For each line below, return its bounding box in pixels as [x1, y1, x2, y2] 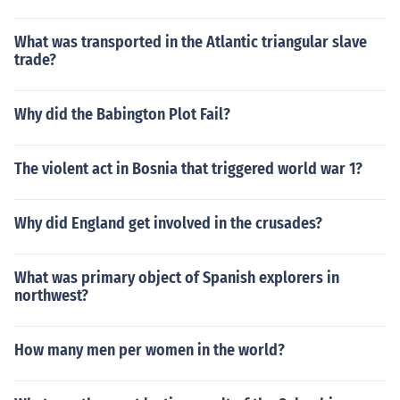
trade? [14, 50, 56, 70]
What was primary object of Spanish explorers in [14, 268, 339, 287]
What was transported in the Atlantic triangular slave [14, 32, 367, 52]
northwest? [14, 286, 88, 305]
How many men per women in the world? [14, 340, 285, 360]
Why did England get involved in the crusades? [14, 213, 322, 233]
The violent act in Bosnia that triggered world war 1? [14, 159, 362, 179]
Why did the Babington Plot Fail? [14, 104, 230, 124]
